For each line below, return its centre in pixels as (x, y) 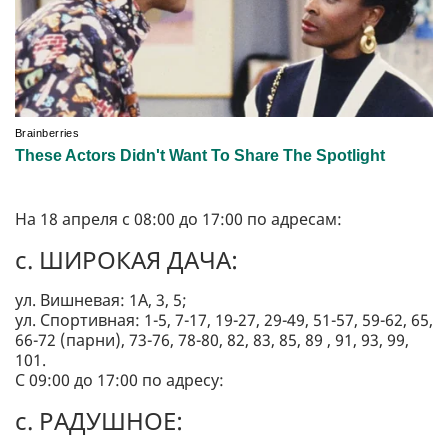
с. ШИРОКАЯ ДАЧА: (126, 260)
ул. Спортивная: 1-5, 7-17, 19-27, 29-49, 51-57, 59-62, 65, (224, 320)
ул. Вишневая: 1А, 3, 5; (101, 300)
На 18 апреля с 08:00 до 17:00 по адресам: (178, 219)
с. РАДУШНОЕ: (99, 421)
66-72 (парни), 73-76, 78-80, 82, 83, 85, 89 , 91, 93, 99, (212, 340)
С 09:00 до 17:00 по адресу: (119, 380)
